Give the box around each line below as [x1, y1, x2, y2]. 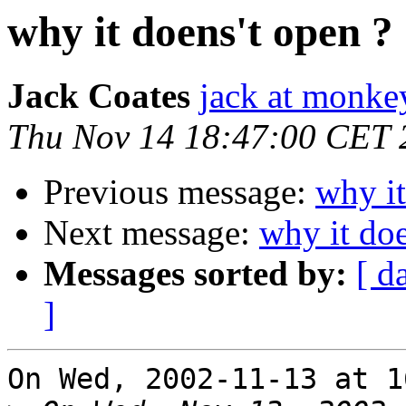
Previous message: [43, 172, 315, 212]
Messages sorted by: [43, 254, 347, 294]
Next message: [43, 213, 259, 253]
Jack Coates [7, 76, 190, 116]
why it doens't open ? [7, 8, 393, 55]
